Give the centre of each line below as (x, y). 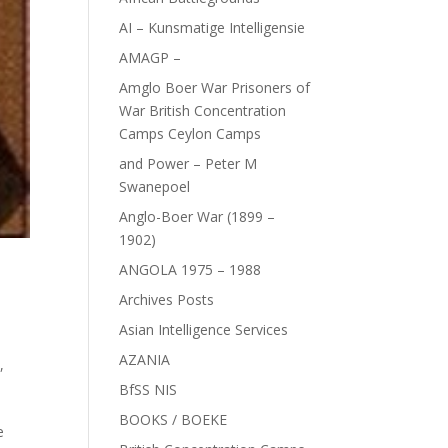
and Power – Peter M (188, 163)
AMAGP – (150, 57)
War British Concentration (203, 110)
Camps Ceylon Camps (190, 133)
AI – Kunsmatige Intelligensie (212, 27)
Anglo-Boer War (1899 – (197, 216)
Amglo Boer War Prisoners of (215, 87)
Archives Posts (167, 299)
